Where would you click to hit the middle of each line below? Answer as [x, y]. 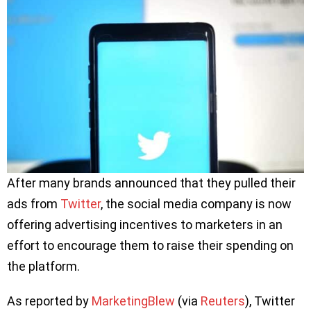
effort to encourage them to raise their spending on [150, 245]
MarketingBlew [133, 301]
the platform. [45, 266]
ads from [34, 203]
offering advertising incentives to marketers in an [145, 224]
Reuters [223, 301]
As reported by [49, 301]
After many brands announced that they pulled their [151, 183]
